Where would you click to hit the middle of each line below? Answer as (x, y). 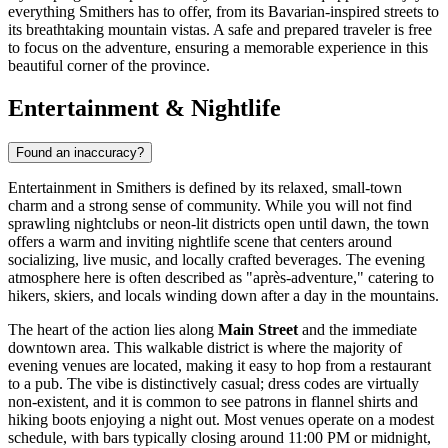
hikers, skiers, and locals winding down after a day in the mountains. (223, 295)
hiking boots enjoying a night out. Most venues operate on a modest (221, 419)
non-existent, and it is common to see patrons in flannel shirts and (213, 401)
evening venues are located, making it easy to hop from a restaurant (219, 365)
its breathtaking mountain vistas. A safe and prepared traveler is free (220, 30)
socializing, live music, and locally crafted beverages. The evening (216, 259)
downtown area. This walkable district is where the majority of (205, 347)
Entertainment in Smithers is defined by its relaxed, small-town (205, 187)
